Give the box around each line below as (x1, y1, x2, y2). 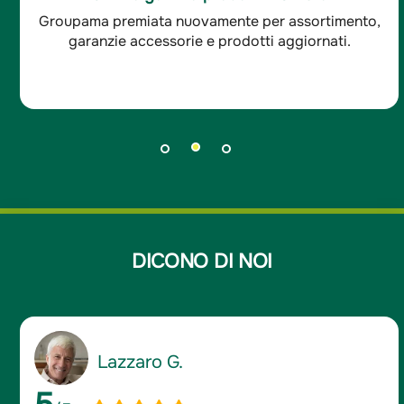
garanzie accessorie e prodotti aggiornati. (68, 31, 351, 50)
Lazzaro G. (97, 350, 184, 373)
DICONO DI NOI (131, 248, 273, 274)
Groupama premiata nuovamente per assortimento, (38, 11, 381, 31)
